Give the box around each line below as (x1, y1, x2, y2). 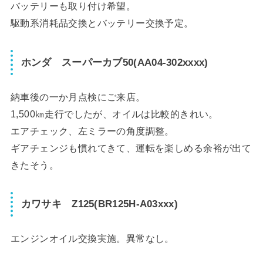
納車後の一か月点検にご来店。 (10, 91, 146, 102)
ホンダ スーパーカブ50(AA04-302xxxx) (21, 56, 208, 69)
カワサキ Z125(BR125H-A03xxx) (21, 198, 178, 210)
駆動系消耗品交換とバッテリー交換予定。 (10, 18, 194, 29)
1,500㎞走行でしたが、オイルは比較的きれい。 (10, 108, 218, 119)
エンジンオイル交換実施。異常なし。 (10, 233, 174, 244)
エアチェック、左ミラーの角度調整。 (10, 125, 174, 136)
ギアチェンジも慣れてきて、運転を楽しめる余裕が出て (10, 142, 252, 153)
